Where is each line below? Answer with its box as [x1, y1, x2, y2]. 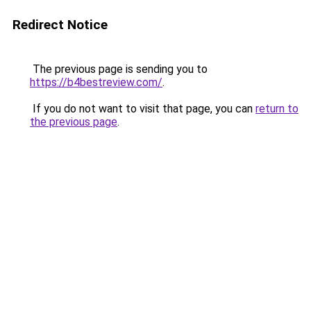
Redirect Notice [12, 17, 108, 33]
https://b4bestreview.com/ [30, 76, 162, 89]
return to [255, 102, 299, 115]
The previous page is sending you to [30, 62, 208, 76]
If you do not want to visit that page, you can [30, 102, 255, 115]
